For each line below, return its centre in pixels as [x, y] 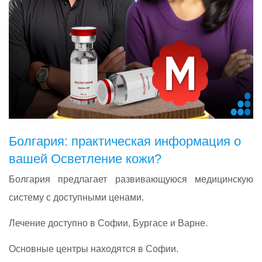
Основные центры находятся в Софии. [94, 249]
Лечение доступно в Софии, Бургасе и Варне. [108, 223]
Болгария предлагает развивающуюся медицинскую [131, 179]
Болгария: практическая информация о [125, 141]
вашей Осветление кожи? [85, 158]
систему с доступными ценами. [76, 197]
